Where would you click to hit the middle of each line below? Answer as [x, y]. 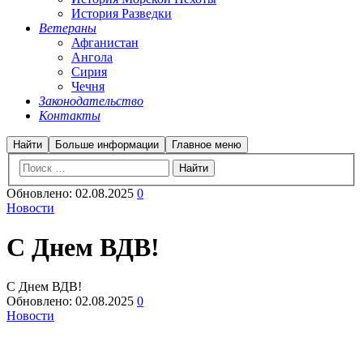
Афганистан [105, 43]
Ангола [92, 57]
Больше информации [107, 145]
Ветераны [68, 28]
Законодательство [91, 101]
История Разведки [122, 13]
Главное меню [207, 145]
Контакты [70, 115]
